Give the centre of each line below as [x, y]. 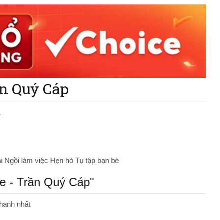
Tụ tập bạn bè [97, 160]
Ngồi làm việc [27, 160]
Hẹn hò [63, 160]
